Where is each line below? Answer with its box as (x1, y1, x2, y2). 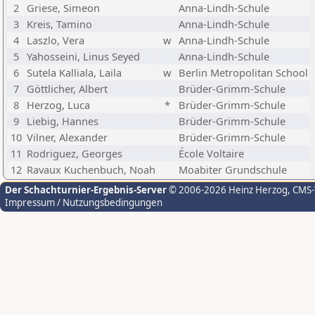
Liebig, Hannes (27, 114, 98, 128)
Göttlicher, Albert (27, 82, 108, 96)
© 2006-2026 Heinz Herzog (167, 184, 288, 196)
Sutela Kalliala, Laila (27, 65, 122, 79)
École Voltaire (179, 146, 244, 160)
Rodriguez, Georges (27, 146, 122, 160)
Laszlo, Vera (27, 33, 84, 47)
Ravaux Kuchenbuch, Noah (27, 162, 155, 176)
